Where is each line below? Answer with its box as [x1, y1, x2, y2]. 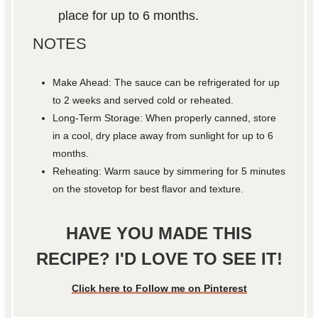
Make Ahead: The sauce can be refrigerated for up [53, 76, 280, 88]
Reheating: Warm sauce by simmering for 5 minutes [53, 165, 286, 177]
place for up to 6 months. [57, 8, 199, 23]
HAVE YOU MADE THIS [66, 223, 252, 243]
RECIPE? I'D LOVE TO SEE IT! [35, 248, 283, 268]
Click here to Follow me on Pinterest [71, 283, 247, 294]
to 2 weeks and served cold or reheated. [53, 94, 234, 106]
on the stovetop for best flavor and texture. [53, 182, 244, 194]
